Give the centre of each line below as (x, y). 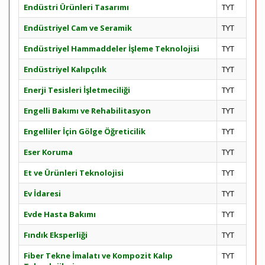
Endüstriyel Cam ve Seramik (78, 28)
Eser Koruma (48, 152)
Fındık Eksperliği (56, 235)
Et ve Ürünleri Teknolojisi (74, 173)
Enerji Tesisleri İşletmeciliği (77, 90)
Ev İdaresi (42, 193)
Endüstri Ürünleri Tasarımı (76, 7)
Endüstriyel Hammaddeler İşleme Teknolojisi (112, 49)
